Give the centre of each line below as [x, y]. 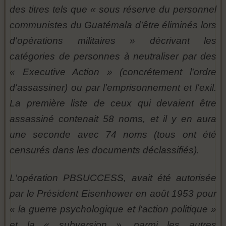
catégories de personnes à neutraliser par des [113, 56]
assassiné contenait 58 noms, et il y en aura [113, 119]
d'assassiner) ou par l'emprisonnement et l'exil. [113, 88]
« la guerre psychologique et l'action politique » [113, 209]
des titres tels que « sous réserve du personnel [113, 10]
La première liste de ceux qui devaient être [113, 103]
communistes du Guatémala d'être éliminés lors [113, 25]
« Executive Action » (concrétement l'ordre [113, 72]
